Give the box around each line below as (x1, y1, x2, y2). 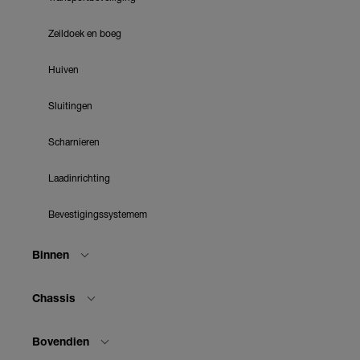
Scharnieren (48, 138, 100, 148)
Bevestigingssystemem (48, 211, 147, 220)
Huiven (48, 66, 79, 76)
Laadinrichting (48, 174, 110, 184)
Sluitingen (48, 102, 92, 112)
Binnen (32, 251, 69, 262)
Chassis (32, 294, 76, 305)
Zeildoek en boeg (48, 30, 121, 39)
